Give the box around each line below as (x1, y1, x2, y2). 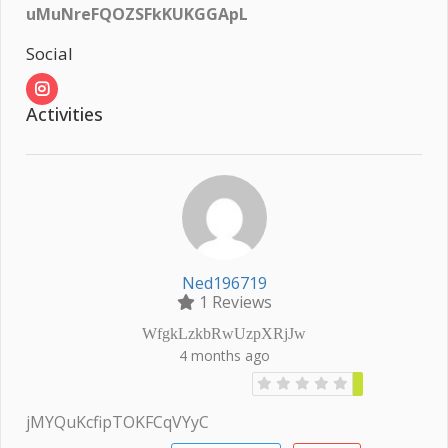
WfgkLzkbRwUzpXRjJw (142, 325, 306, 343)
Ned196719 (181, 272, 267, 295)
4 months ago (178, 346, 270, 366)
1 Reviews (194, 291, 272, 314)
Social (26, 42, 73, 66)
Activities (26, 102, 103, 127)
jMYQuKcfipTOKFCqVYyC (26, 410, 209, 433)
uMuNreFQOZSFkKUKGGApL (26, 3, 248, 26)
